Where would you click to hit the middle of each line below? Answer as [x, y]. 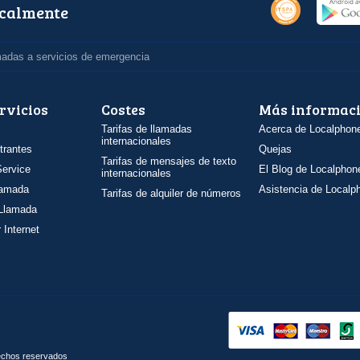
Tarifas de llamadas [147, 129]
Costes [123, 109]
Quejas [275, 149]
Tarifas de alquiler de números [171, 193]
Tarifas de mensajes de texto [169, 161]
